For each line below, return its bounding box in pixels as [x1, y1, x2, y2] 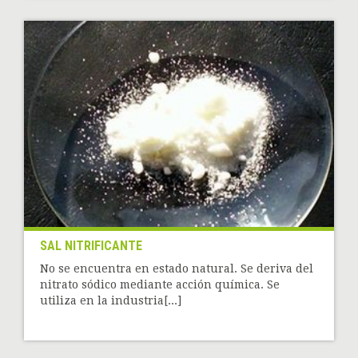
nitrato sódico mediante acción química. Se [40, 278, 280, 292]
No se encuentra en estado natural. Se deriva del [40, 262, 313, 276]
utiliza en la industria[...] [40, 294, 181, 308]
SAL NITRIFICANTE [40, 238, 142, 254]
